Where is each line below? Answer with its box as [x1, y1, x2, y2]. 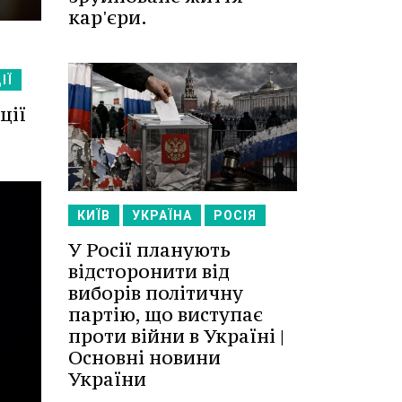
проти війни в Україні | [68, 324, 284, 349]
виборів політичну [68, 281, 243, 306]
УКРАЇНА [132, 208, 192, 223]
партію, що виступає [68, 302, 263, 328]
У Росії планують [68, 238, 231, 263]
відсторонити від [68, 259, 230, 284]
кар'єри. [68, 4, 147, 30]
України [68, 367, 146, 392]
